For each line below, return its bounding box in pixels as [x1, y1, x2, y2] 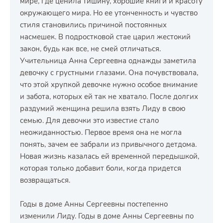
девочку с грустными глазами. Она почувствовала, [20, 68, 198, 78]
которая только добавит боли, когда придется [20, 163, 181, 173]
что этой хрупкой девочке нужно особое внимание [20, 80, 198, 90]
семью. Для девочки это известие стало [20, 115, 159, 125]
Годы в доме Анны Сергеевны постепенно [20, 199, 168, 209]
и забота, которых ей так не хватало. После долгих [20, 92, 198, 102]
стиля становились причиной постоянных [20, 20, 167, 30]
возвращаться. [20, 175, 70, 185]
